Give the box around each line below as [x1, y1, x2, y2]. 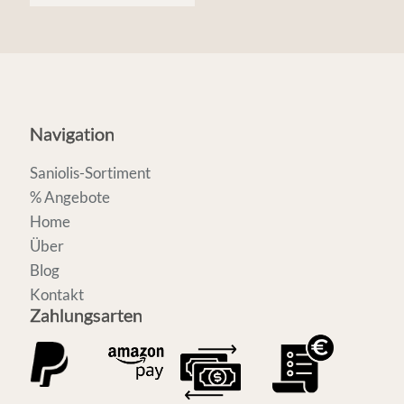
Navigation [30, 123, 115, 145]
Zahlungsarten [30, 304, 142, 326]
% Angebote [30, 188, 110, 207]
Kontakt [30, 285, 84, 305]
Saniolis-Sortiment [30, 163, 151, 183]
